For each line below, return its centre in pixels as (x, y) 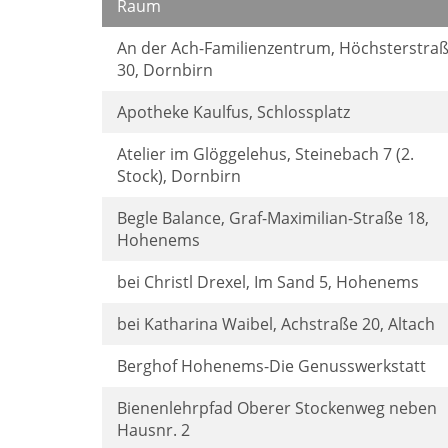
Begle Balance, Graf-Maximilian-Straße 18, (273, 218)
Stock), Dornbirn (179, 176)
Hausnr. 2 (153, 430)
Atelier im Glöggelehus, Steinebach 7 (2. (265, 154)
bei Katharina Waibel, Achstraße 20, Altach (276, 324)
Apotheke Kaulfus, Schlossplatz (233, 112)
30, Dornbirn (165, 70)
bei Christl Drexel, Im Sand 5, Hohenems (268, 282)
